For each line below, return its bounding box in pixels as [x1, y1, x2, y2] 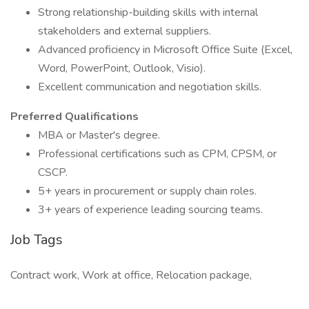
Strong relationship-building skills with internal [38, 5, 258, 20]
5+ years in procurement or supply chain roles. [38, 183, 257, 199]
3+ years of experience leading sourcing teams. [38, 202, 263, 217]
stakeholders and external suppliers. [38, 23, 211, 39]
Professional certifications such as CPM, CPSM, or [38, 146, 277, 161]
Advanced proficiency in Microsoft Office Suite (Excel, [38, 42, 292, 57]
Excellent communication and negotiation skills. [38, 79, 261, 94]
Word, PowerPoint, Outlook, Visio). [38, 61, 206, 76]
